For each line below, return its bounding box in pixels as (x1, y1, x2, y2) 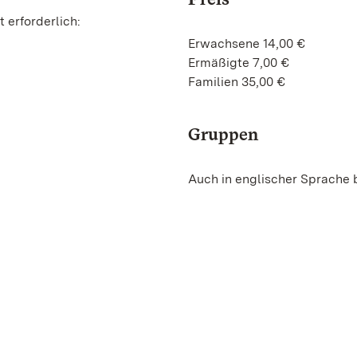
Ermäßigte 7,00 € (188, 55, 289, 70)
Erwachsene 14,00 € (188, 36, 305, 51)
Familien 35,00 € (188, 74, 285, 89)
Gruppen (188, 124, 258, 144)
